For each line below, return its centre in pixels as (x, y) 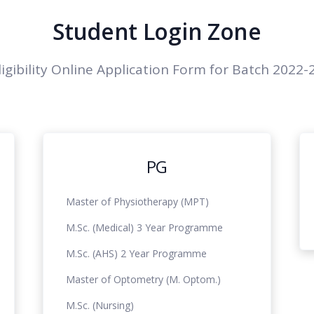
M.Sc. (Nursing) (100, 305)
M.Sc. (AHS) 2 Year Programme (136, 253)
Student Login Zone (157, 31)
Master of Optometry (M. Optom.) (143, 279)
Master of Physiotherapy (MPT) (137, 201)
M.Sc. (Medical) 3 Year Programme (144, 227)
